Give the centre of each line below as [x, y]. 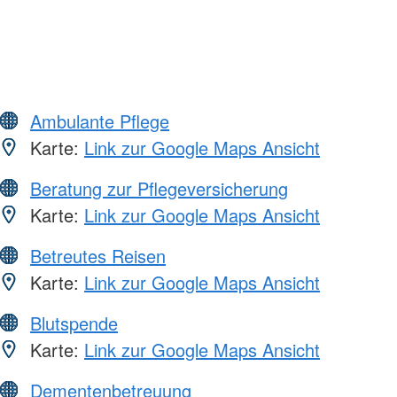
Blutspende [74, 323]
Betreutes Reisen [98, 255]
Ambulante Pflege [100, 121]
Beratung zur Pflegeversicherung [159, 188]
